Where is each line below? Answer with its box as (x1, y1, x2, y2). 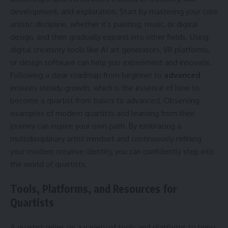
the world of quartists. (10, 159, 87, 169)
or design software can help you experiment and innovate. (10, 57, 212, 67)
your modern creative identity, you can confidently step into (10, 146, 214, 156)
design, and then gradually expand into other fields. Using (10, 32, 209, 42)
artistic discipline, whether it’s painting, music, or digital (10, 19, 198, 29)
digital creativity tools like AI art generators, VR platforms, (10, 44, 210, 54)
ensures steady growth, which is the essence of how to (10, 82, 199, 93)
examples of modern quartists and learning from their (10, 108, 195, 118)
